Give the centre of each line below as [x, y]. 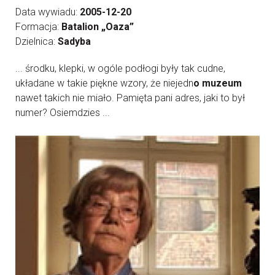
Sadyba [74, 41]
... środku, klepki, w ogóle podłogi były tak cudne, [120, 68]
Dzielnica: [37, 41]
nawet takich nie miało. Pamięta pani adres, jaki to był [130, 98]
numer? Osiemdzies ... [63, 113]
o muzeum [218, 83]
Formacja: [38, 27]
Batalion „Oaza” [98, 27]
